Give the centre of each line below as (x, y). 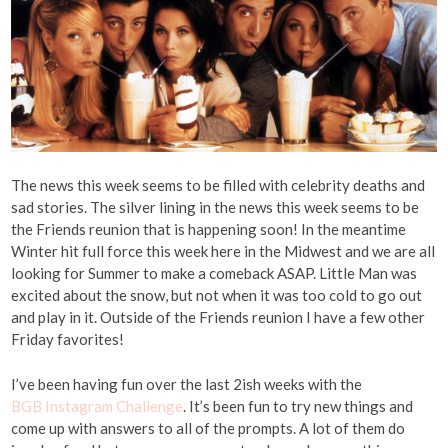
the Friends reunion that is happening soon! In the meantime (209, 229)
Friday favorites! (69, 339)
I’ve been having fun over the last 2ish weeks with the (187, 383)
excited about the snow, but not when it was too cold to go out (217, 295)
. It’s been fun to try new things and (298, 405)
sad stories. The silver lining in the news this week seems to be (215, 207)
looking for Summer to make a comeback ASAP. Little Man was (214, 273)
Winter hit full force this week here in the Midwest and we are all (223, 251)
